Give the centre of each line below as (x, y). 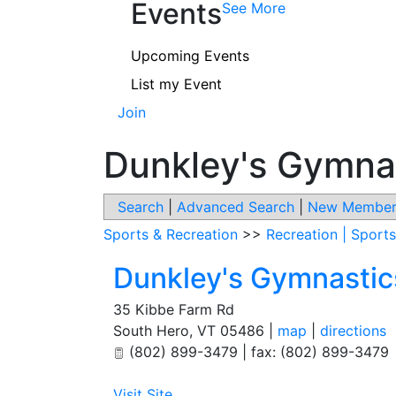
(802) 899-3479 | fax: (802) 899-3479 (257, 351)
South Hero (151, 330)
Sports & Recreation (171, 234)
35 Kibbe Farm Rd (174, 309)
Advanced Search (236, 206)
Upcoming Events (190, 55)
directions (353, 330)
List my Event (176, 84)
